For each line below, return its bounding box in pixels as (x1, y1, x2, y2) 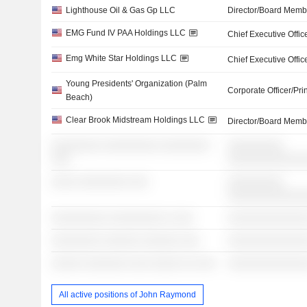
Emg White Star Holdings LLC (65, 53, 177, 63)
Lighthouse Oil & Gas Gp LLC (65, 5, 175, 15)
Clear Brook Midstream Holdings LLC (65, 115, 205, 125)
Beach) (65, 93, 93, 102)
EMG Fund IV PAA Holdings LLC (65, 28, 186, 38)
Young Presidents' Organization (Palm (65, 79, 207, 88)
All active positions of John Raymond (58, 289, 196, 299)
